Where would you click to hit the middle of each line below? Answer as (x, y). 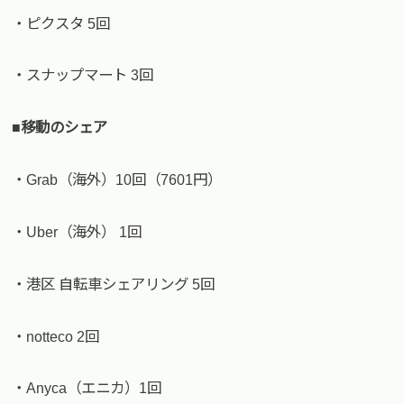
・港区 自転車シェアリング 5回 (114, 284)
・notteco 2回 (56, 336)
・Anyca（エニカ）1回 (87, 388)
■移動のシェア (60, 128)
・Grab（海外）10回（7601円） (117, 180)
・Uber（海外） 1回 (77, 231)
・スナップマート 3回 (83, 75)
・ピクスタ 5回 (61, 23)
